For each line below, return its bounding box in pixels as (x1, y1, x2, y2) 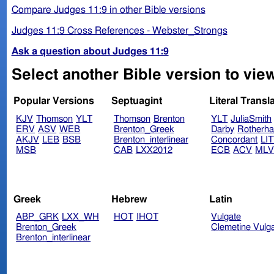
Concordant (211, 135, 258, 145)
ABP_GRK (16, 212, 59, 222)
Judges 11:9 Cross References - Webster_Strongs (11, 25, 228, 35)
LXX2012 (135, 146, 172, 155)
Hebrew (111, 194, 147, 204)
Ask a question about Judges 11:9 (11, 46, 169, 56)
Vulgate (211, 212, 242, 222)
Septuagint (111, 96, 162, 106)
